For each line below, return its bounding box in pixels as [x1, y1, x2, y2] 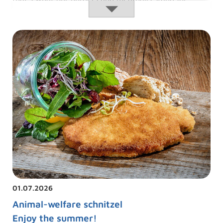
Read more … [12, 1, 63, 12]
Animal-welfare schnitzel [12, 198, 122, 210]
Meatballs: [62, 1, 102, 11]
